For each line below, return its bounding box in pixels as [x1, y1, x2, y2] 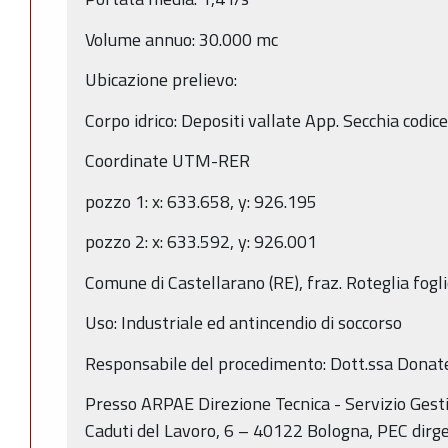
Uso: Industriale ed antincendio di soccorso [85, 309, 402, 337]
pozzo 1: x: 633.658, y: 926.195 [85, 187, 317, 215]
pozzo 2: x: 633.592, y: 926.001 [85, 228, 317, 256]
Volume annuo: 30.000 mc [85, 25, 278, 53]
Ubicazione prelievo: [85, 66, 237, 94]
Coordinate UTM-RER [85, 147, 250, 175]
